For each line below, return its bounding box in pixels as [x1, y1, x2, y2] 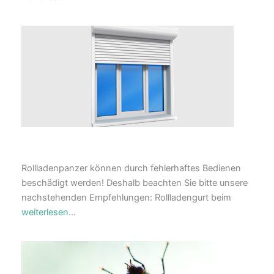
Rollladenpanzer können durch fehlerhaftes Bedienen [21, 162, 241, 174]
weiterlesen [21, 206, 68, 218]
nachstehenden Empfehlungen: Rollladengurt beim [21, 191, 231, 203]
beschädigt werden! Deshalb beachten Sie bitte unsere [21, 177, 248, 188]
